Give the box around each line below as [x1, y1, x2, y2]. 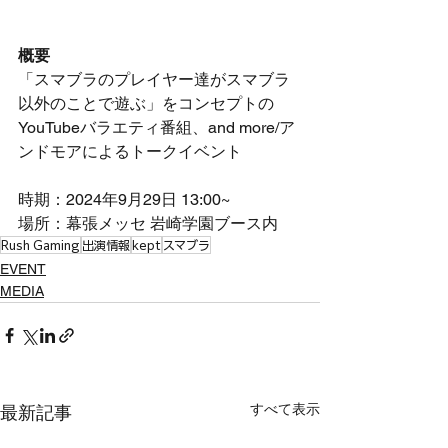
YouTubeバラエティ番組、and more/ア [18, 117, 295, 137]
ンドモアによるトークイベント [18, 141, 242, 161]
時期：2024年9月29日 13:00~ [18, 189, 230, 209]
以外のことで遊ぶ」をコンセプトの [18, 93, 274, 113]
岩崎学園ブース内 [150, 213, 278, 233]
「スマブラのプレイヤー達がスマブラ [18, 69, 290, 89]
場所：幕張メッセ [18, 213, 150, 233]
